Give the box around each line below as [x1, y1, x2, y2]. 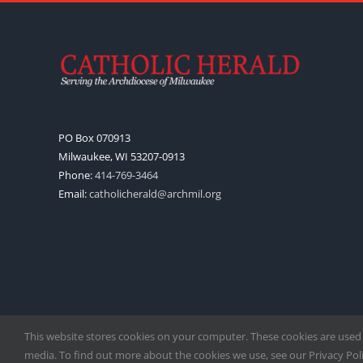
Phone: [58, 168, 95, 182]
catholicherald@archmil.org [89, 186, 221, 201]
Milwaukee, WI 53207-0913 [58, 149, 185, 164]
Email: [58, 186, 89, 201]
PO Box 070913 [58, 130, 130, 145]
